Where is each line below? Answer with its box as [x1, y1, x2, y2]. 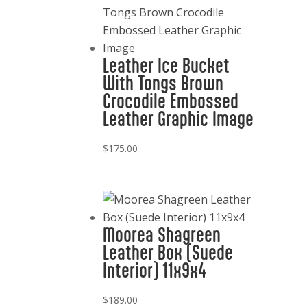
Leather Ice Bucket [103, 54, 230, 77]
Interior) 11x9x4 [103, 259, 207, 282]
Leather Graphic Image [103, 108, 254, 131]
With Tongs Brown [103, 72, 224, 95]
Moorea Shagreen [103, 223, 221, 247]
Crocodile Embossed [103, 90, 239, 113]
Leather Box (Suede [103, 241, 234, 265]
